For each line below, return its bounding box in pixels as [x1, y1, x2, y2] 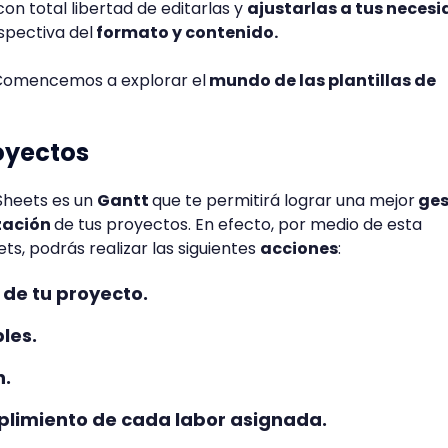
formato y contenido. [93, 21, 281, 44]
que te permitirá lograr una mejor [152, 189, 415, 212]
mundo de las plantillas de [206, 69, 436, 92]
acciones [260, 237, 338, 260]
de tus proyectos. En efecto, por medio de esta [54, 213, 422, 236]
